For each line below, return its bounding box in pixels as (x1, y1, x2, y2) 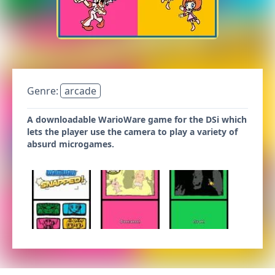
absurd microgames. (27, 138, 114, 150)
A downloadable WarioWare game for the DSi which (27, 114, 247, 125)
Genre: (27, 84, 61, 98)
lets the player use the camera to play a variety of (27, 126, 238, 137)
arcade (64, 84, 96, 98)
